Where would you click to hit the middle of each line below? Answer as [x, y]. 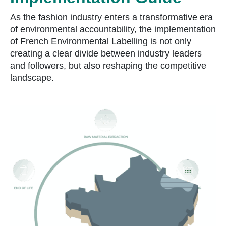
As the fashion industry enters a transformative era [111, 17]
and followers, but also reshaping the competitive [108, 65]
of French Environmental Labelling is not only [101, 41]
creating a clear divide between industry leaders [106, 53]
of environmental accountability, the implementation [113, 29]
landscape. [32, 77]
